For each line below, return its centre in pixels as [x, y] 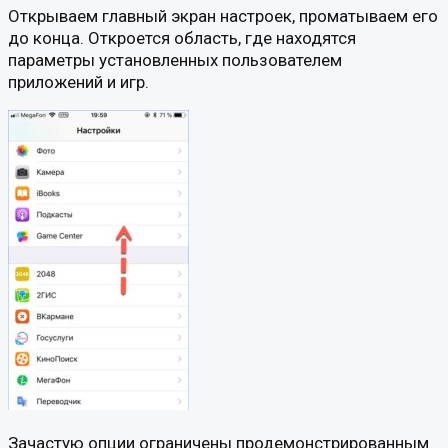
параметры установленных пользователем [175, 60]
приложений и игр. [78, 82]
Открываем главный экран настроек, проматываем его [223, 16]
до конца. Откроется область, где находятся [182, 38]
